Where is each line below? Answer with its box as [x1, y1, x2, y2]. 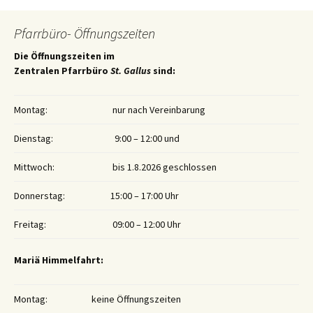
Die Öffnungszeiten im [14, 50, 115, 63]
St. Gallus [110, 64, 151, 78]
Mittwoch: [14, 161, 54, 174]
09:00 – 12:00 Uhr [110, 218, 181, 231]
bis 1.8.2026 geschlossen [110, 161, 217, 174]
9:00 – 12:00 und [110, 132, 180, 145]
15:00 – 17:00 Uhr [110, 189, 179, 203]
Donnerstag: [14, 189, 65, 203]
